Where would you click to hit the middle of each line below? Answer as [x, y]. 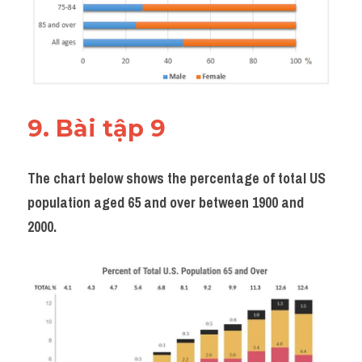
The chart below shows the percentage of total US [177, 178]
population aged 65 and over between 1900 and [166, 202]
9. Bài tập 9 [100, 128]
